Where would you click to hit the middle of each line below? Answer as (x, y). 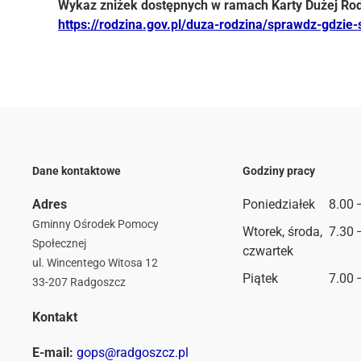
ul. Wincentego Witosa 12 (95, 263)
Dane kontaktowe (77, 171)
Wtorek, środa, (282, 232)
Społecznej (59, 243)
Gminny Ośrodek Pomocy (95, 224)
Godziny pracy (278, 171)
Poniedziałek (278, 204)
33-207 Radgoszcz (79, 282)
